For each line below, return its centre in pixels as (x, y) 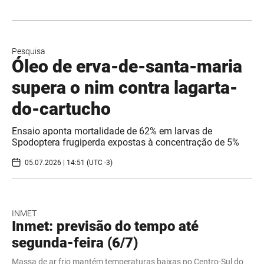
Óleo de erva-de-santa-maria (127, 67)
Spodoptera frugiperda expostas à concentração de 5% (126, 143)
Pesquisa (29, 52)
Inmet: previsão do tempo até (105, 227)
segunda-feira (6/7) (75, 243)
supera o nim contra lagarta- (125, 88)
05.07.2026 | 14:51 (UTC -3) (69, 162)
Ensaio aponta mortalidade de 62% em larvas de (112, 131)
